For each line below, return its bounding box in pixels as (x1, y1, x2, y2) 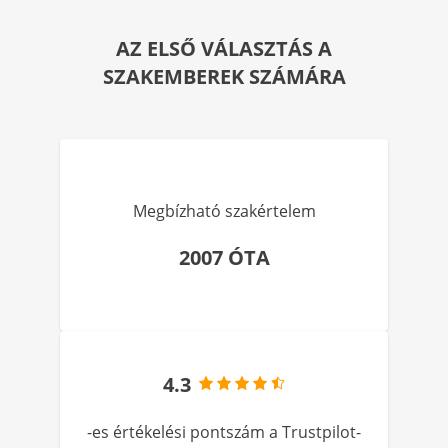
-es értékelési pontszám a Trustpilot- (87, 421, 361, 443)
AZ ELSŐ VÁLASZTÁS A (116, 35, 332, 62)
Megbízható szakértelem (132, 200, 316, 222)
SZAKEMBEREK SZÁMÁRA (102, 63, 346, 90)
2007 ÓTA (178, 244, 270, 271)
